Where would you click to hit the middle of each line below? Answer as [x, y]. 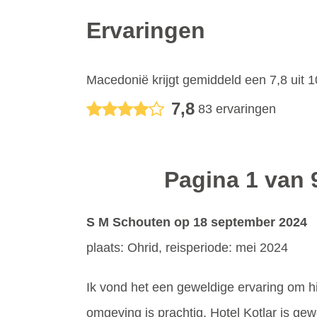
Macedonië [117, 80]
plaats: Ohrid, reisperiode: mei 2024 [187, 248]
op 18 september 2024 [239, 222]
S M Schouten [128, 222]
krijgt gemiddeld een [209, 80]
